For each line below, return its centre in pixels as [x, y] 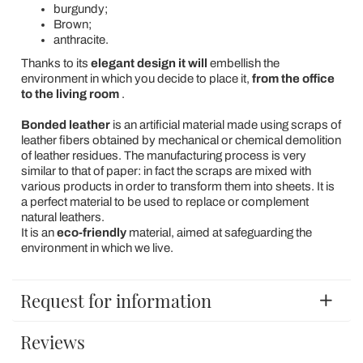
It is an [38, 233]
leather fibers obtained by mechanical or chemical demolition [181, 140]
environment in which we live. [97, 248]
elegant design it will [149, 63]
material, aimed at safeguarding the [219, 233]
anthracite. [81, 40]
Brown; [72, 24]
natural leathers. [62, 217]
